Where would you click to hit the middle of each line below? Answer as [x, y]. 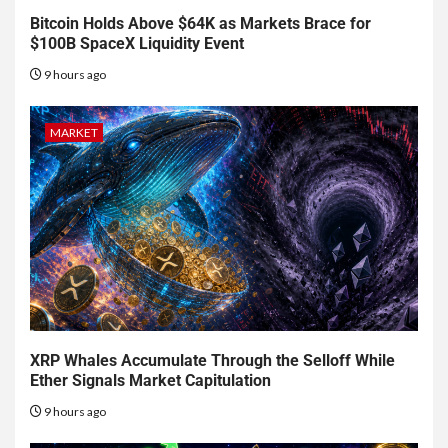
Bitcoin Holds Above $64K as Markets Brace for [200, 24]
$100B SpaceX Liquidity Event [137, 44]
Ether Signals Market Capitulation [150, 381]
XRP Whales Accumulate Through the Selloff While [212, 361]
